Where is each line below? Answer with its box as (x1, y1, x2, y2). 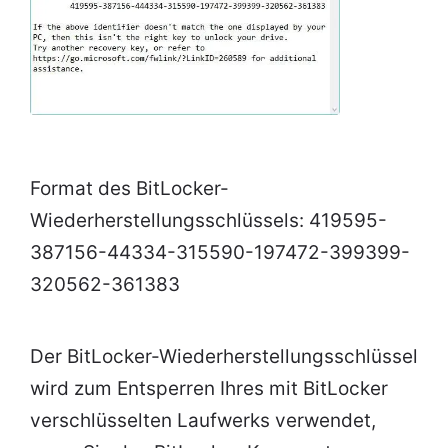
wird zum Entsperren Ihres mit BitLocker (30, 377, 388, 401)
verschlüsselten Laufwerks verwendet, (30, 409, 376, 433)
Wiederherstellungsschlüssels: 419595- (30, 209, 387, 233)
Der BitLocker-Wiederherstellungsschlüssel (30, 345, 418, 369)
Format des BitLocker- (30, 177, 229, 201)
